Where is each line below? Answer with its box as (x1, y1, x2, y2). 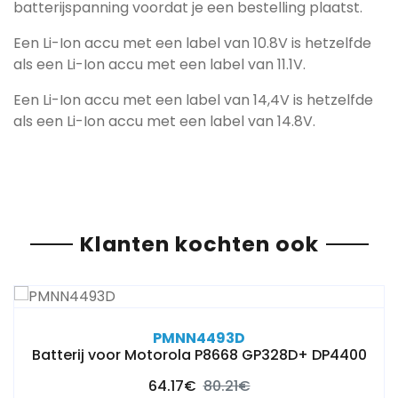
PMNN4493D (153, 328, 245, 348)
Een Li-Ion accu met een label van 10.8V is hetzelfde (13, 33, 371, 53)
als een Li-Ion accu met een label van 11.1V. (13, 54, 306, 75)
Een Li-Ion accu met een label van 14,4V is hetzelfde (13, 90, 373, 110)
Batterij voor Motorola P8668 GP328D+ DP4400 (31, 345, 367, 365)
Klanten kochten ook (79, 229, 319, 259)
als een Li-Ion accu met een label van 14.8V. (13, 111, 315, 131)
